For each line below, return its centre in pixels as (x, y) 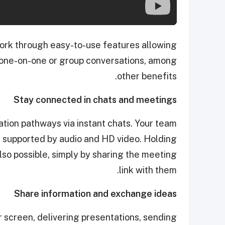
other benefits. (147, 76)
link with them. (148, 170)
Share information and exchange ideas (95, 193)
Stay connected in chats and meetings (95, 99)
